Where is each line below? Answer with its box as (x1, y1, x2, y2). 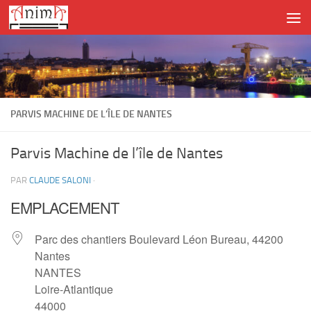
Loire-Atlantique (35, 281, 113, 298)
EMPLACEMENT (10, 196, 119, 219)
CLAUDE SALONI (29, 175, 91, 186)
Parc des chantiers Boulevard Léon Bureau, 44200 (35, 231, 283, 248)
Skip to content (19, 13, 92, 26)
